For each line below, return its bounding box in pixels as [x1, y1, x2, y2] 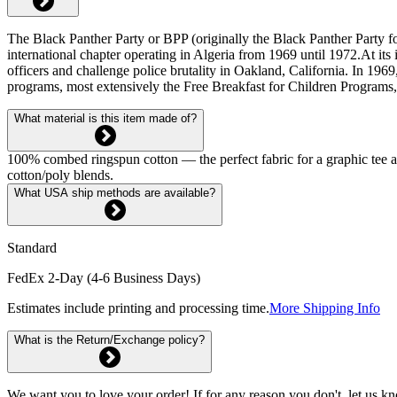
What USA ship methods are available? [14, 185, 215, 199]
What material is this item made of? [14, 111, 197, 125]
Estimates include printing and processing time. [7, 300, 269, 315]
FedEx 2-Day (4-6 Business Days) [7, 269, 200, 285]
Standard [7, 239, 57, 255]
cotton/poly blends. [7, 167, 113, 183]
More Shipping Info [269, 300, 380, 315]
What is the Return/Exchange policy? [14, 332, 205, 346]
